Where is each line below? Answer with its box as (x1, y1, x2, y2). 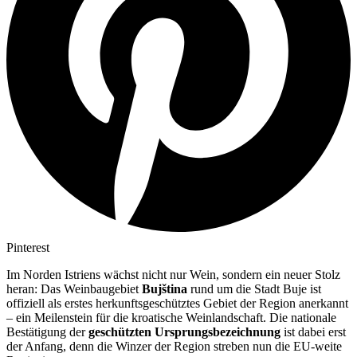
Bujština (142, 282, 187, 296)
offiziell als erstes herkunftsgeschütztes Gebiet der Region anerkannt (6, 296, 348, 311)
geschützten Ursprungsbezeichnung (88, 325, 280, 339)
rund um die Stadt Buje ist (187, 282, 321, 296)
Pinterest (6, 241, 49, 255)
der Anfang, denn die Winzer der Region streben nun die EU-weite (6, 339, 342, 354)
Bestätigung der (6, 325, 88, 339)
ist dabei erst (280, 325, 346, 339)
